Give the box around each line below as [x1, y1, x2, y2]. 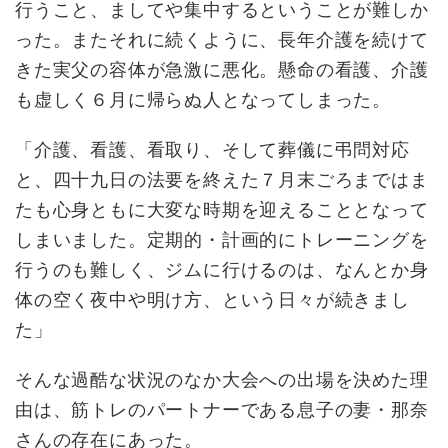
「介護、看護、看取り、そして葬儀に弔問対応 [15, 138, 410, 160]
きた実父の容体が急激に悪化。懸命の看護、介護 [15, 58, 429, 80]
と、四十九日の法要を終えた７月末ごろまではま [15, 168, 429, 190]
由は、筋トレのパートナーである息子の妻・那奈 [15, 398, 429, 420]
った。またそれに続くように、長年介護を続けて [15, 28, 429, 50]
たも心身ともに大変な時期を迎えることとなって [15, 198, 429, 220]
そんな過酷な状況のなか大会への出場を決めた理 [15, 368, 429, 390]
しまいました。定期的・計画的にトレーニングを [15, 228, 429, 250]
